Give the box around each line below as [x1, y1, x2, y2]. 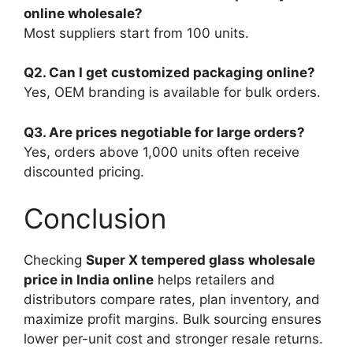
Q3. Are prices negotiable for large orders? [24, 124, 305, 140]
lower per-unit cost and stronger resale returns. [24, 331, 323, 347]
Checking [24, 252, 86, 268]
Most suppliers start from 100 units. [24, 24, 249, 41]
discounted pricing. [24, 163, 144, 180]
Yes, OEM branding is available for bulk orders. [24, 84, 321, 100]
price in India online [24, 272, 154, 288]
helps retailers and [154, 272, 275, 288]
